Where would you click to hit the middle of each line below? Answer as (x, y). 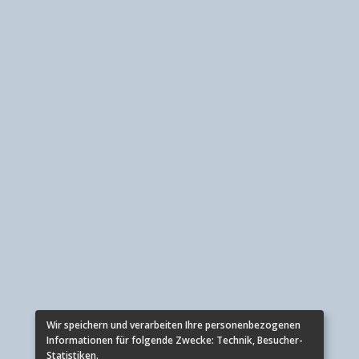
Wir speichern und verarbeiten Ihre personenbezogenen (173, 325)
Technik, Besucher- (260, 340)
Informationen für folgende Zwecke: (131, 340)
